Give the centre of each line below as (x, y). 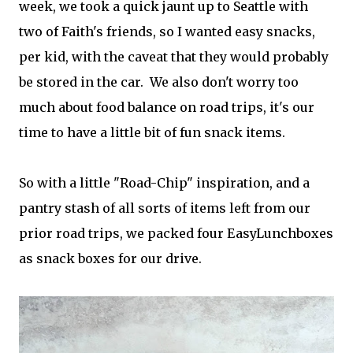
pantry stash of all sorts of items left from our (165, 208)
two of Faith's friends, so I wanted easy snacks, (167, 32)
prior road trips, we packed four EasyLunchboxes (176, 234)
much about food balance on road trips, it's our (167, 108)
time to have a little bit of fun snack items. (152, 133)
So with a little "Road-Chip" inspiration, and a (164, 183)
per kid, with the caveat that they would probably (174, 57)
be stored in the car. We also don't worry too (159, 82)
